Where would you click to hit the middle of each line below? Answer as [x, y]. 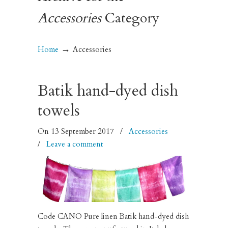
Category [130, 18]
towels [59, 111]
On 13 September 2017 [77, 132]
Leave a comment [75, 144]
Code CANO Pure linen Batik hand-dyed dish [113, 216]
